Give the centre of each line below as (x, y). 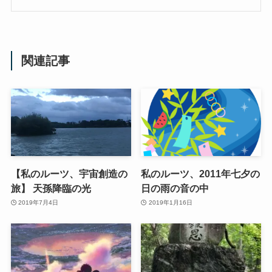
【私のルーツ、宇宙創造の (69, 173)
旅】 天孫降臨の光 (51, 188)
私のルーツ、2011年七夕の (201, 173)
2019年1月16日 (170, 203)
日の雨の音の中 (175, 188)
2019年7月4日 (39, 203)
